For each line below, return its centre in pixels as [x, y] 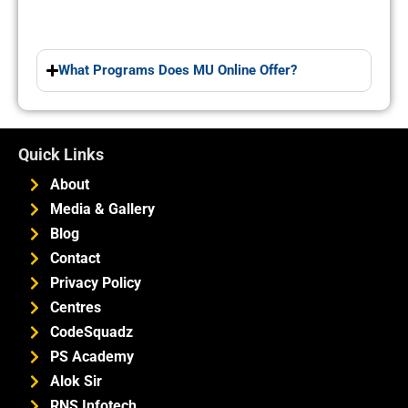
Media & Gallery [102, 209]
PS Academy [92, 357]
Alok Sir [76, 382]
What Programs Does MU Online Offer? [178, 71]
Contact [75, 259]
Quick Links [61, 155]
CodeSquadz [92, 332]
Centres [76, 308]
